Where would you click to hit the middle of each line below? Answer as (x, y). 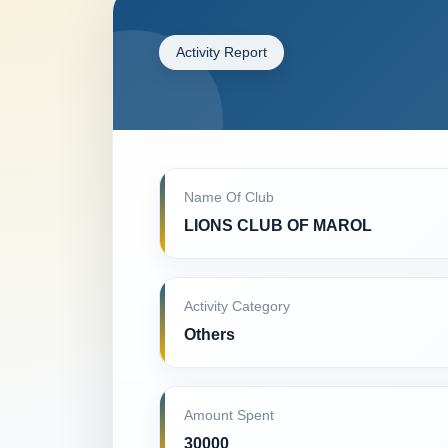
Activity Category (237, 306)
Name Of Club (229, 197)
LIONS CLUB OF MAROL (278, 225)
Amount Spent (229, 415)
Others (209, 334)
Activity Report (221, 52)
